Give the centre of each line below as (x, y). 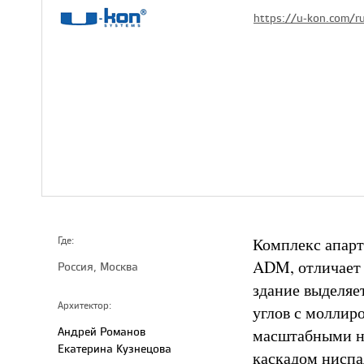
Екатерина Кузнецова (115, 348)
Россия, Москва (98, 266)
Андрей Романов (102, 331)
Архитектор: (84, 305)
